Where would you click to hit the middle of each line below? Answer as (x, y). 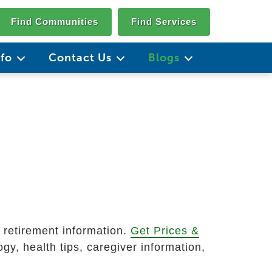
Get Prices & (165, 231)
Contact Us (81, 58)
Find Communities (55, 22)
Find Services (164, 22)
